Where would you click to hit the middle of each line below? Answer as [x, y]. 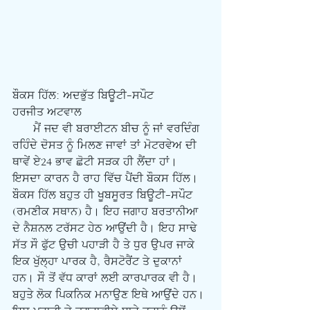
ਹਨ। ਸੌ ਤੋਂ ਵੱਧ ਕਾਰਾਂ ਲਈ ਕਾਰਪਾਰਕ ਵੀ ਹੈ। [107, 278]
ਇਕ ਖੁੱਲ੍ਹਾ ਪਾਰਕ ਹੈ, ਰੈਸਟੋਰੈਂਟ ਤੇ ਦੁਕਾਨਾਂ [99, 262]
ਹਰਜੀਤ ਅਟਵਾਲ [47, 112]
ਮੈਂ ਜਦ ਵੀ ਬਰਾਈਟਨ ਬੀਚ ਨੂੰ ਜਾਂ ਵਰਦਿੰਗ [23, 129]
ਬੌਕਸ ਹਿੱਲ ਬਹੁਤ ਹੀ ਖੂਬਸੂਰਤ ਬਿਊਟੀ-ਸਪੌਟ [104, 195]
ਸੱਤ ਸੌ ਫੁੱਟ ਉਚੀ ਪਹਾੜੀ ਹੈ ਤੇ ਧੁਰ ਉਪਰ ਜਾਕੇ [105, 245]
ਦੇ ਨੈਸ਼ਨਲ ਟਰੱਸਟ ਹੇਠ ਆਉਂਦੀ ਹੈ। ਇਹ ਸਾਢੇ [106, 228]
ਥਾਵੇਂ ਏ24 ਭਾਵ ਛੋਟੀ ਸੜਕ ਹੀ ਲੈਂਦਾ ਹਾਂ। [97, 162]
